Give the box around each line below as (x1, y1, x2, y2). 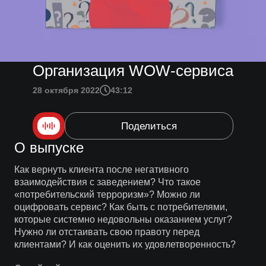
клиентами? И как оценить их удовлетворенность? (14, 239, 236, 249)
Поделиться (121, 120, 177, 132)
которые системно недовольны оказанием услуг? (14, 214, 232, 224)
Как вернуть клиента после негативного (14, 164, 189, 175)
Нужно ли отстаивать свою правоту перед (14, 227, 199, 237)
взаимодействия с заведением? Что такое (14, 177, 201, 187)
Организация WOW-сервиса (33, 62, 233, 80)
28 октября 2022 (33, 85, 100, 95)
